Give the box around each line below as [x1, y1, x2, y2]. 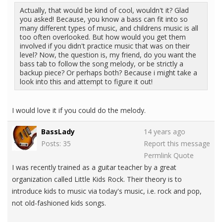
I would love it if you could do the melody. [12, 106, 146, 115]
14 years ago [144, 127, 185, 137]
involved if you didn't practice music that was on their [20, 41, 190, 51]
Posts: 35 [41, 139, 71, 149]
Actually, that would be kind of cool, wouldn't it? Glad [20, 5, 189, 15]
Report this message [144, 139, 210, 149]
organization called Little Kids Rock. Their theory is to [12, 174, 182, 184]
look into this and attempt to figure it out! [20, 77, 153, 87]
